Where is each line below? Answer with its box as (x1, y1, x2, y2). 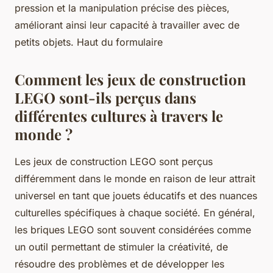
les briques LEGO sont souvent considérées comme (15, 223, 251, 236)
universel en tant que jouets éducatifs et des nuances (15, 189, 257, 202)
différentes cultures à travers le (15, 105, 223, 126)
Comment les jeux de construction (15, 69, 246, 89)
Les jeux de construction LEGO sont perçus (15, 155, 213, 168)
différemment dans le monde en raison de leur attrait (15, 172, 255, 185)
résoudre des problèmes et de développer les (15, 257, 224, 270)
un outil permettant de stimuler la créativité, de (15, 240, 228, 253)
